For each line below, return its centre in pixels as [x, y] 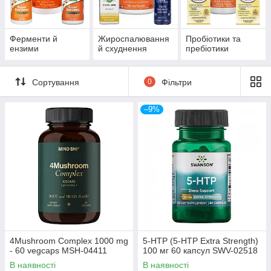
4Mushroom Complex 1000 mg [69, 241]
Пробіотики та [214, 39]
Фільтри [176, 82]
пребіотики [207, 49]
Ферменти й [34, 39]
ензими [24, 49]
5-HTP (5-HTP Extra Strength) [201, 241]
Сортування [56, 82]
